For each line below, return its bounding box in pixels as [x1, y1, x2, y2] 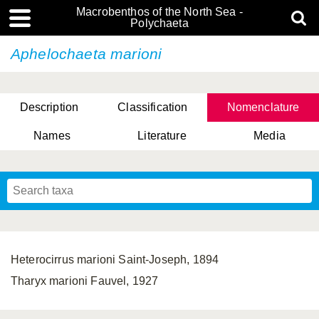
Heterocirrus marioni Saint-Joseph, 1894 [11, 253, 219, 266]
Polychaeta [130, 17, 189, 29]
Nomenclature [226, 101, 300, 113]
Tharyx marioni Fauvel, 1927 [11, 275, 159, 287]
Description [19, 101, 79, 113]
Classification [117, 101, 188, 113]
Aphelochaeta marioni [11, 46, 162, 62]
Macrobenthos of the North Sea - [76, 6, 243, 18]
